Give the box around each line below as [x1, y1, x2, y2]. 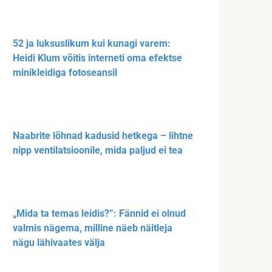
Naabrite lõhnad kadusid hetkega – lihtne [13, 130, 193, 142]
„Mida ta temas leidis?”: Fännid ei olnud [13, 208, 186, 220]
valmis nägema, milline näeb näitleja [13, 222, 172, 234]
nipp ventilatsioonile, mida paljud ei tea [13, 144, 183, 157]
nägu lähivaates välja [13, 237, 105, 249]
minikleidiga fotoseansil [13, 67, 117, 79]
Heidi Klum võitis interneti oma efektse [13, 52, 182, 64]
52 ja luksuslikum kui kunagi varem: [13, 38, 171, 50]
